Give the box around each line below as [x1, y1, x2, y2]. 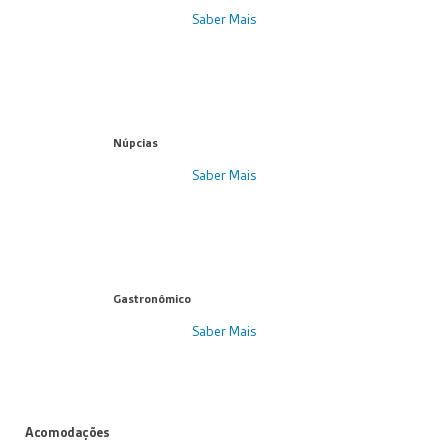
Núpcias [113, 135, 159, 152]
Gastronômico [113, 291, 192, 308]
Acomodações [25, 424, 110, 442]
